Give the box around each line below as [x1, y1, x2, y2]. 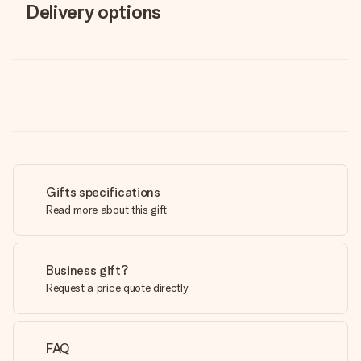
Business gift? [46, 263, 129, 278]
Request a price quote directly [46, 281, 189, 294]
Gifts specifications [46, 185, 160, 200]
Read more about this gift [46, 203, 167, 216]
